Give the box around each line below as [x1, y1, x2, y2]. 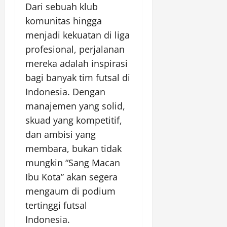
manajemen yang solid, [25, 99, 125, 112]
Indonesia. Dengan [25, 85, 105, 98]
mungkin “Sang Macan [25, 156, 120, 169]
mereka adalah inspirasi [25, 57, 128, 69]
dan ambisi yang [25, 128, 96, 140]
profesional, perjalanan [25, 43, 125, 55]
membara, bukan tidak [25, 142, 122, 155]
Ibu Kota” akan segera [25, 170, 118, 183]
